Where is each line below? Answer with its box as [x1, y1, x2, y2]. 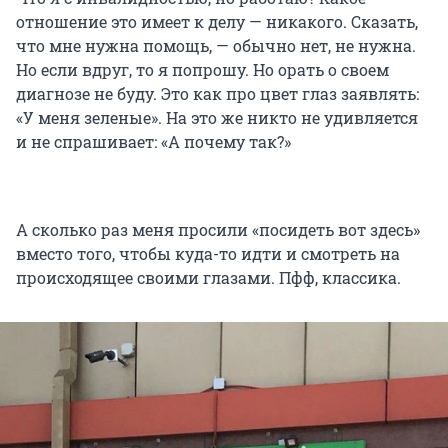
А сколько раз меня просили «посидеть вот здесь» [16, 219, 420, 241]
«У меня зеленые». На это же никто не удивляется [16, 107, 418, 129]
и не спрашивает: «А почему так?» [16, 131, 291, 153]
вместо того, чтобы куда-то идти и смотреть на [16, 243, 400, 265]
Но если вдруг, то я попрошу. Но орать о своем [16, 59, 389, 81]
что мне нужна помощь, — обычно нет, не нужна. [16, 35, 416, 57]
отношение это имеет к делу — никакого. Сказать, [16, 11, 418, 33]
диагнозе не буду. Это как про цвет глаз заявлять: [16, 83, 419, 105]
